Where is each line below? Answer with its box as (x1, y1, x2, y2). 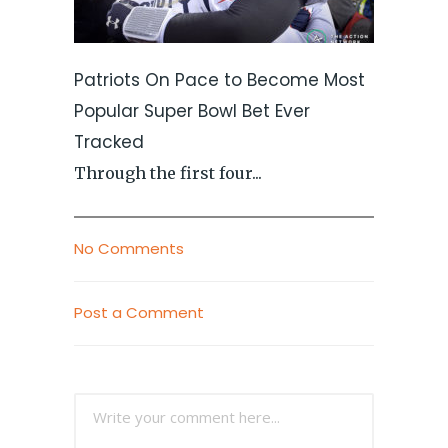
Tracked (74, 130, 144, 154)
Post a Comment (74, 302, 204, 323)
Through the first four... (74, 163, 262, 183)
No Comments (74, 238, 184, 259)
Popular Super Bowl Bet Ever (74, 99, 310, 123)
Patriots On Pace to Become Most (74, 68, 365, 92)
